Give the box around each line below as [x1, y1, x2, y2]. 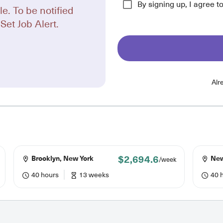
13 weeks [78, 170, 109, 179]
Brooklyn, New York [30, 154, 94, 163]
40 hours [30, 170, 59, 179]
